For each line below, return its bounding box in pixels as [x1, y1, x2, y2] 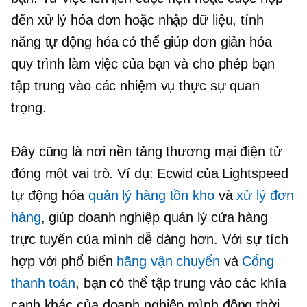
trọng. [11, 100, 47, 116]
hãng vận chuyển [116, 254, 220, 269]
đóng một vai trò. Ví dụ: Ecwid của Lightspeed [11, 166, 288, 182]
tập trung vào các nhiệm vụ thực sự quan [11, 78, 260, 94]
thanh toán [11, 275, 76, 291]
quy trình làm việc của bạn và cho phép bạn [11, 56, 275, 72]
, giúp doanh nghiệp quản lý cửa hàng [40, 210, 269, 225]
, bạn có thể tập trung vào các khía [75, 275, 286, 291]
